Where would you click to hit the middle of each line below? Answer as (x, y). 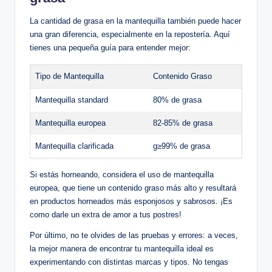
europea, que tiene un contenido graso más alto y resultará (133, 188)
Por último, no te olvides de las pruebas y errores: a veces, (134, 235)
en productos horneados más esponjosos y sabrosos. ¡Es (131, 201)
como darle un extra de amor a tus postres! (106, 214)
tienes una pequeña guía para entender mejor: (110, 47)
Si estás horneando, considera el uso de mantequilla (122, 174)
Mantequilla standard (72, 100)
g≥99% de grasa (182, 146)
